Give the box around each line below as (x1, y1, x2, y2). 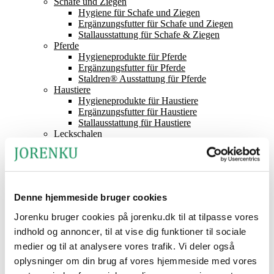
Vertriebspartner (29, 183, 91, 194)
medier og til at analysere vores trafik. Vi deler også (14, 240, 234, 251)
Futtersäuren (54, 139, 102, 150)
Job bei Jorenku (54, 239, 114, 249)
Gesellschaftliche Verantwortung (54, 261, 179, 271)
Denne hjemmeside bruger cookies (14, 191, 167, 202)
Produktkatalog (29, 161, 88, 172)
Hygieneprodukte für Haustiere (78, 95, 198, 106)
